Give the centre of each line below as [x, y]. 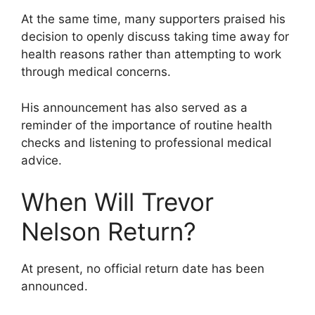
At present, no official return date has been [143, 269]
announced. [54, 287]
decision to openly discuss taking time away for [155, 37]
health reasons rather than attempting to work [151, 54]
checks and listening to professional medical [146, 142]
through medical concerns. [96, 72]
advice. [41, 160]
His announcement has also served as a [134, 107]
